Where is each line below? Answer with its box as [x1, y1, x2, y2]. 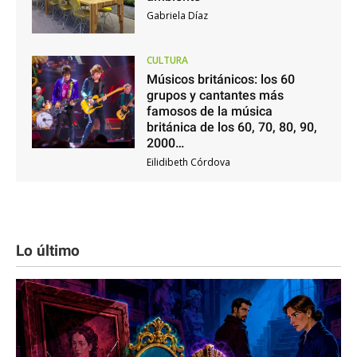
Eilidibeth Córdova [146, 155, 230, 169]
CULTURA [146, 53, 188, 67]
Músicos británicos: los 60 [146, 71, 295, 87]
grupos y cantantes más [146, 87, 284, 103]
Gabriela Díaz [146, 9, 208, 23]
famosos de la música [146, 103, 273, 119]
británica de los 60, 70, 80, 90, [146, 119, 317, 135]
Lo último [16, 241, 80, 260]
